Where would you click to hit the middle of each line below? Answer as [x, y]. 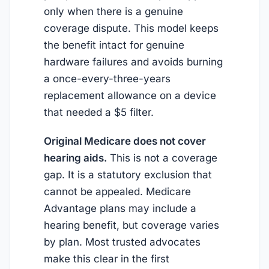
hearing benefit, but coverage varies [131, 225]
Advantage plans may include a [120, 209]
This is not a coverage [162, 158]
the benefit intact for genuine [114, 45]
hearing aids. [75, 158]
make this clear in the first [107, 259]
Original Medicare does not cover [125, 141]
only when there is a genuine [113, 12]
